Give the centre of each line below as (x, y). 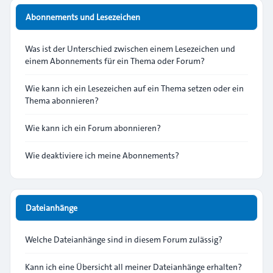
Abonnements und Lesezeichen (83, 17)
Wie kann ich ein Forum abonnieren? (93, 128)
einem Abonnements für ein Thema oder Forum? (115, 61)
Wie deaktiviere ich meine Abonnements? (102, 155)
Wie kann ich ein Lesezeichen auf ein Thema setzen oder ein (134, 88)
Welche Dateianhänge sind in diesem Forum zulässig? (124, 239)
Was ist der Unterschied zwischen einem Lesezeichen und (130, 49)
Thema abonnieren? (62, 101)
